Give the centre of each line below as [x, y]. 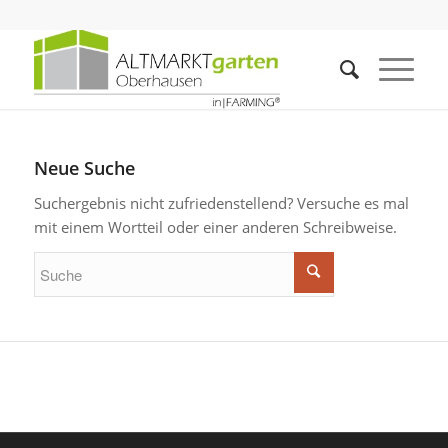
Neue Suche [84, 168]
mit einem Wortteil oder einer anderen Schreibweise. [215, 226]
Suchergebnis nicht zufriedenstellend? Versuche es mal [221, 202]
